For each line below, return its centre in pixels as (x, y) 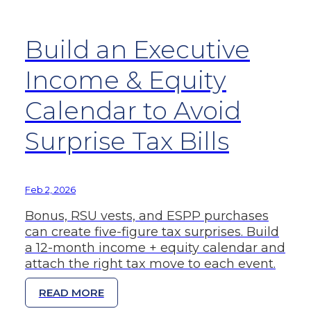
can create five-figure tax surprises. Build (152, 232)
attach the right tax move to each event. (150, 264)
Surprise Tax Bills (127, 141)
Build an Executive (137, 49)
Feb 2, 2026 (50, 190)
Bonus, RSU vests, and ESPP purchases (147, 216)
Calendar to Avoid (133, 110)
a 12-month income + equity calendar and (155, 248)
